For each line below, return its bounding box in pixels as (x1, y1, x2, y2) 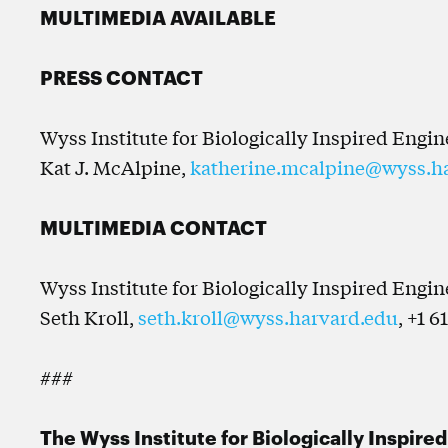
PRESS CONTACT (40, 64, 203, 90)
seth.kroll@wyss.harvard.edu (138, 304, 398, 330)
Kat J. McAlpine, (40, 154, 190, 180)
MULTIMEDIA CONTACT (40, 214, 267, 240)
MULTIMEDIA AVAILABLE (40, 4, 276, 30)
